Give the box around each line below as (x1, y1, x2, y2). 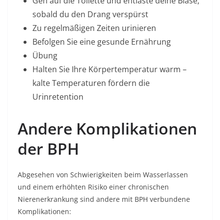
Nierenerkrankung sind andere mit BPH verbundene (18, 194, 190, 204)
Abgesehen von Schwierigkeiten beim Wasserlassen (18, 170, 188, 179)
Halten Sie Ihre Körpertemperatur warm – (32, 64, 187, 75)
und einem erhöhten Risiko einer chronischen (18, 182, 169, 192)
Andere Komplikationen (18, 118, 197, 139)
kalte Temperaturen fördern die (32, 78, 150, 88)
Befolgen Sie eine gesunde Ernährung (32, 36, 171, 47)
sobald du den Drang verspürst (32, 9, 148, 20)
